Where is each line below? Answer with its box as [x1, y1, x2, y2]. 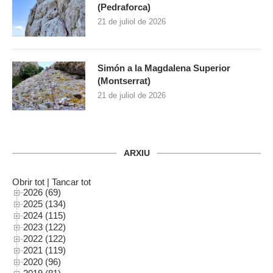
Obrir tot [12, 177, 44, 188]
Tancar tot [52, 177, 91, 188]
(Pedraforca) [97, 2, 151, 13]
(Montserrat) [97, 76, 151, 87]
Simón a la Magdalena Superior [97, 63, 230, 74]
